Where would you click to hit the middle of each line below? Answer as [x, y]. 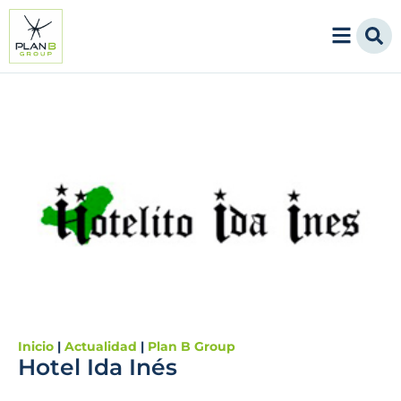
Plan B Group [192, 346]
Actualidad [101, 346]
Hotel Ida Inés [98, 367]
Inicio [36, 346]
